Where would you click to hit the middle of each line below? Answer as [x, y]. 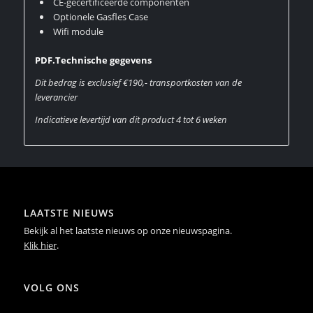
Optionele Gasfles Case [100, 17]
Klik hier [40, 246]
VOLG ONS [51, 288]
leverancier [56, 97]
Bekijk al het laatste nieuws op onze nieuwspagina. [128, 231]
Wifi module [78, 32]
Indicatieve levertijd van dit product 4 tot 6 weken [131, 120]
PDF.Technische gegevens [93, 60]
